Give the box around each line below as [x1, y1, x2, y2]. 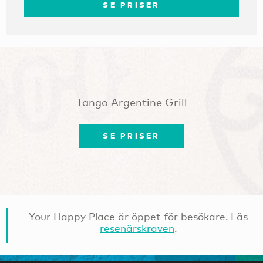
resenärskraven [100, 222, 174, 235]
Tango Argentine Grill [76, 96, 187, 109]
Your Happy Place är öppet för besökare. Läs [29, 210, 248, 223]
